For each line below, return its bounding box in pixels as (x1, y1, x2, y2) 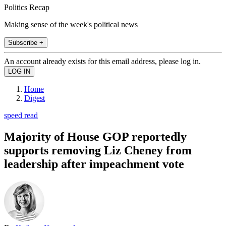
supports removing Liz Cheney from (4, 143, 192, 157)
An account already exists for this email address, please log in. (4, 56, 201, 66)
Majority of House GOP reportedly (4, 130, 187, 143)
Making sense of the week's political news (4, 20, 138, 29)
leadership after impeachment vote (4, 157, 184, 171)
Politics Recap (4, 3, 49, 12)
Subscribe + (8, 38, 43, 46)
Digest (24, 93, 45, 102)
